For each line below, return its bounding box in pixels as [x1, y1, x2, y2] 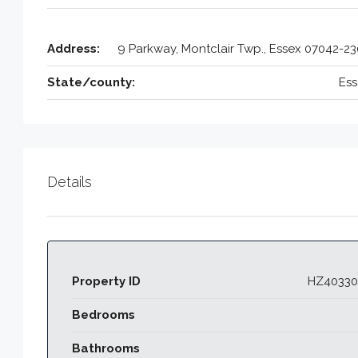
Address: [47, 41, 100, 56]
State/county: [47, 74, 135, 89]
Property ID [72, 273, 141, 288]
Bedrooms [72, 307, 135, 322]
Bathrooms [72, 340, 140, 356]
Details [47, 173, 92, 190]
